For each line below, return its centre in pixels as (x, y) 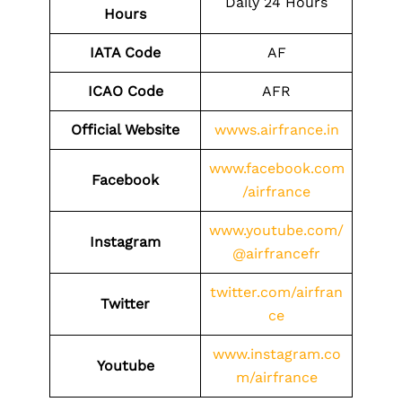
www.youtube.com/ (276, 230)
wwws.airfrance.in (276, 130)
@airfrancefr (276, 253)
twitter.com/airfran (276, 292)
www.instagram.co (276, 354)
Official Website (125, 130)
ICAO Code (125, 91)
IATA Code (125, 52)
